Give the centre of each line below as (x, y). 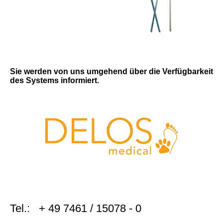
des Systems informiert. (55, 80)
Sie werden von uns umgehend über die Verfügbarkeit (111, 71)
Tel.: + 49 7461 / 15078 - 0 (76, 208)
